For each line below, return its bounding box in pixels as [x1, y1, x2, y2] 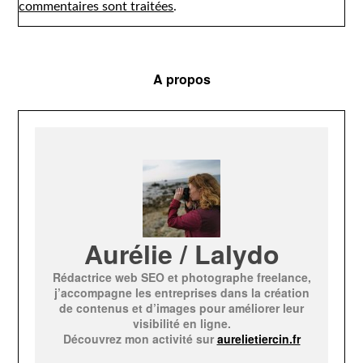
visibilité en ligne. [132, 315, 231, 331]
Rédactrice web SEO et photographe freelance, [52, 269, 311, 285]
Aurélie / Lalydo [83, 235, 280, 272]
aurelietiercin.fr [216, 331, 301, 347]
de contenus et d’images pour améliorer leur [59, 300, 304, 316]
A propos [152, 70, 211, 88]
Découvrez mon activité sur [62, 331, 217, 347]
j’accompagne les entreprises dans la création [53, 284, 310, 301]
